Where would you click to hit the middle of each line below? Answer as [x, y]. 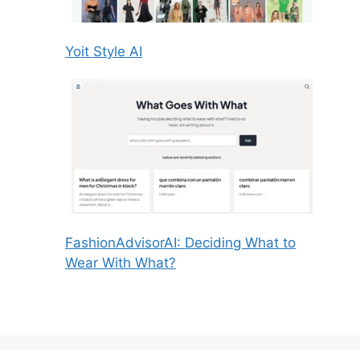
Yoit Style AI [104, 52]
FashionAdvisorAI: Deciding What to [180, 243]
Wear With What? [121, 263]
